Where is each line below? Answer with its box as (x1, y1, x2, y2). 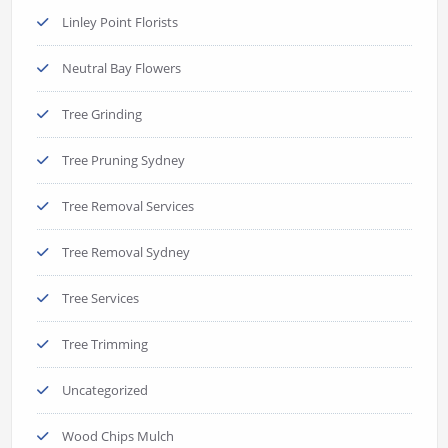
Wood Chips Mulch (61, 426, 174, 445)
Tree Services (61, 288, 139, 307)
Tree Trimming (61, 334, 148, 353)
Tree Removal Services (61, 196, 194, 215)
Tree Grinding (61, 104, 142, 123)
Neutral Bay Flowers (61, 58, 181, 77)
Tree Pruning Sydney (61, 150, 185, 169)
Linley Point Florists (61, 12, 178, 31)
